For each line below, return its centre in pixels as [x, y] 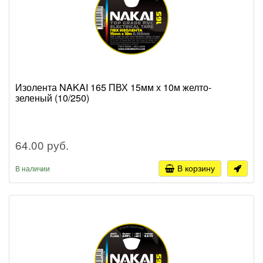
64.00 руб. [42, 144]
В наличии [33, 168]
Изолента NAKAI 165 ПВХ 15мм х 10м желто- [113, 87]
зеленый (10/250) [52, 97]
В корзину [196, 168]
